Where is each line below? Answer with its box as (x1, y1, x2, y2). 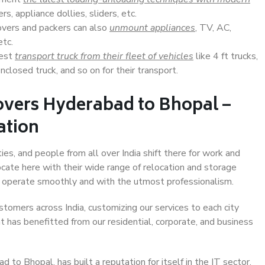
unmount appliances (109, 21, 195, 34)
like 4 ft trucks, (193, 50, 258, 63)
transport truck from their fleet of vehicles (15, 50, 193, 63)
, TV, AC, (195, 21, 231, 34)
